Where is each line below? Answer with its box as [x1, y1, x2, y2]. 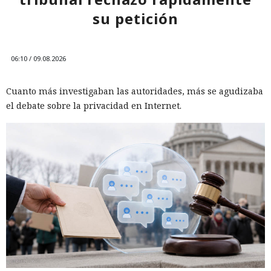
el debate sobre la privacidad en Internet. [6, 99, 181, 111]
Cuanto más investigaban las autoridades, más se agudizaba [6, 85, 263, 97]
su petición [93, 8, 178, 28]
